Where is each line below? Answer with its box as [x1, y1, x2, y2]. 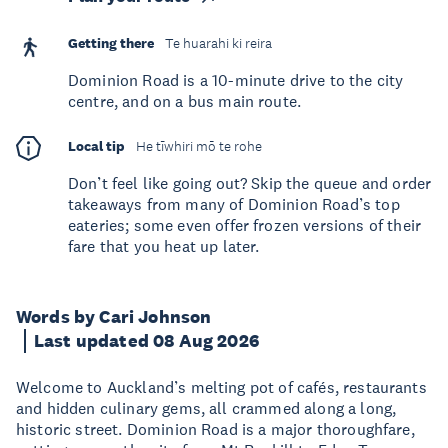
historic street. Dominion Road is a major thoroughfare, [16, 419, 415, 439]
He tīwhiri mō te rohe [136, 138, 262, 155]
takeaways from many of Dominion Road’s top [68, 194, 400, 214]
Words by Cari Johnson [16, 306, 212, 328]
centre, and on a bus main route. [68, 91, 302, 111]
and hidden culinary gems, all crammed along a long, [16, 398, 397, 418]
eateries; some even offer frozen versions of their [68, 215, 422, 235]
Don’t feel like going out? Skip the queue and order [68, 173, 432, 193]
